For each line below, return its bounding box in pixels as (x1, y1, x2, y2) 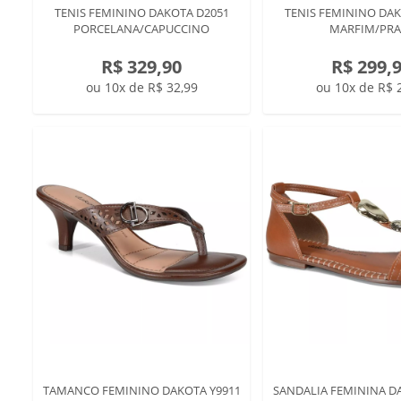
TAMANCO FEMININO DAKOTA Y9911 (42, 382, 241, 398)
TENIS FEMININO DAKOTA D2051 (54, 4, 229, 21)
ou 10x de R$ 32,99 (85, 79, 198, 96)
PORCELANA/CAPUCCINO (73, 21, 209, 37)
